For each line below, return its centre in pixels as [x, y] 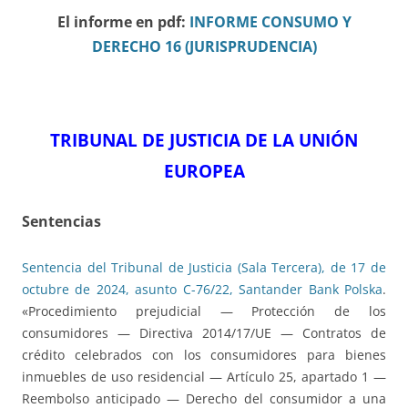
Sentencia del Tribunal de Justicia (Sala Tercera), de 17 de [204, 268]
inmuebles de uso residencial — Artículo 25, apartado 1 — [204, 377]
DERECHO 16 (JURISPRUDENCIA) [204, 47]
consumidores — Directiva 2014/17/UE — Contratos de [204, 333]
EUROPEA [204, 171]
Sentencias [61, 222]
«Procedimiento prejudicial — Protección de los [204, 311]
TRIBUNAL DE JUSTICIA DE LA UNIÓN [204, 140]
